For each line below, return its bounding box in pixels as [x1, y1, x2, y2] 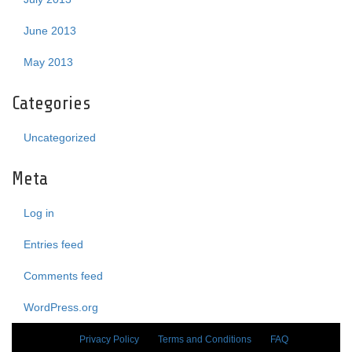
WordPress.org [24, 301, 98, 313]
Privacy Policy [79, 334, 139, 345]
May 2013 [24, 56, 73, 68]
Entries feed [24, 238, 83, 251]
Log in [24, 207, 54, 219]
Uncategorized [24, 131, 96, 144]
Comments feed [24, 269, 103, 282]
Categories [12, 93, 90, 114]
